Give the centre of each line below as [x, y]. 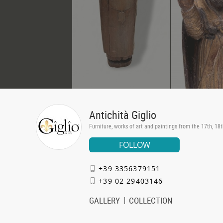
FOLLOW [134, 145]
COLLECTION [151, 200]
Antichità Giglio [123, 115]
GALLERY [105, 200]
